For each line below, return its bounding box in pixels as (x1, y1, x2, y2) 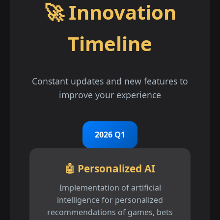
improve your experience (59, 88, 161, 101)
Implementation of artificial (59, 182, 161, 193)
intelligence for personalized (57, 194, 163, 205)
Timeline (68, 29, 152, 57)
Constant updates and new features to (32, 75, 188, 87)
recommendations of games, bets (47, 206, 173, 218)
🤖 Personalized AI (65, 161, 155, 175)
